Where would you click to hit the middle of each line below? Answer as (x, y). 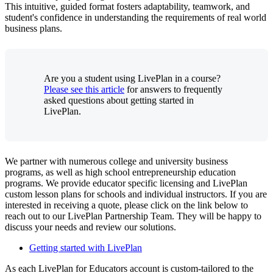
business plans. (34, 28)
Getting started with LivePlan (86, 247)
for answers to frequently (173, 89)
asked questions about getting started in (119, 100)
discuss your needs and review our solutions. (90, 227)
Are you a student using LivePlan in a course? (132, 78)
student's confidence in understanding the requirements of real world (136, 17)
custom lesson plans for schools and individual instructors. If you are (136, 194)
